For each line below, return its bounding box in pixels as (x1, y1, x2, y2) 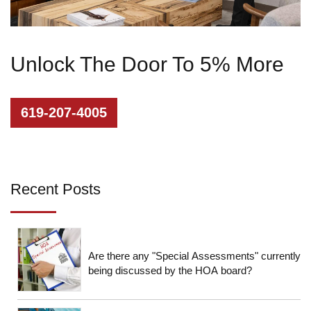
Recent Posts (10, 180, 101, 198)
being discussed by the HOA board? (88, 264, 252, 276)
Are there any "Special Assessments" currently (88, 249, 301, 262)
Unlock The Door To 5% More (10, 52, 284, 76)
